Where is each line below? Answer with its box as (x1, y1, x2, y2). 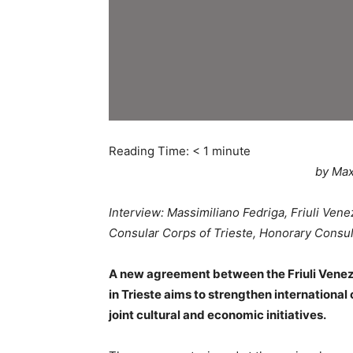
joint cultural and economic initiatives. (109, 307, 326, 322)
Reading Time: (109, 143, 192, 158)
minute (212, 143, 251, 158)
